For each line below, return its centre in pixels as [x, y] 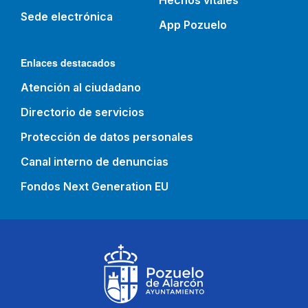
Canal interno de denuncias [95, 162]
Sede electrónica [67, 16]
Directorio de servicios [82, 112]
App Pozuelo [193, 25]
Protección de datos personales [107, 137]
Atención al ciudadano [81, 87]
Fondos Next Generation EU [95, 186]
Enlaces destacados [68, 63]
